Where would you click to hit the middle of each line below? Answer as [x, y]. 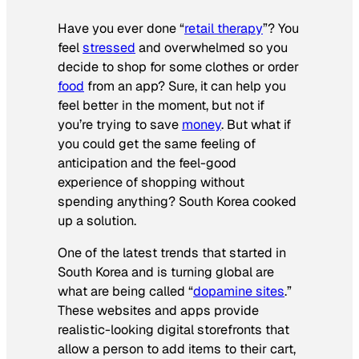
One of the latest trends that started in [172, 253]
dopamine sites [239, 292]
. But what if [256, 125]
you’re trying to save [120, 125]
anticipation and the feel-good [147, 163]
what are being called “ [125, 292]
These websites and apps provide [158, 311]
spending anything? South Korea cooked [177, 202]
